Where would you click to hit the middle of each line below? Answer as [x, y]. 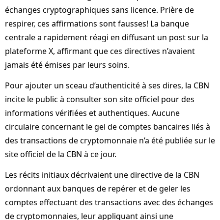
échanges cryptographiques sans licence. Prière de [99, 10]
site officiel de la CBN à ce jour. [61, 154]
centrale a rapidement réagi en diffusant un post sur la [107, 37]
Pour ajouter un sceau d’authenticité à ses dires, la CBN [107, 85]
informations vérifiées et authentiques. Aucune [92, 113]
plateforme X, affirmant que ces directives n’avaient [100, 51]
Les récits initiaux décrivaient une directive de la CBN [102, 175]
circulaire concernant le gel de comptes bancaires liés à [108, 126]
